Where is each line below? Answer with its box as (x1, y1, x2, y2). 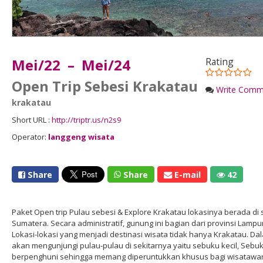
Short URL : (12, 114, 52, 125)
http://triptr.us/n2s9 (52, 114, 121, 125)
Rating (205, 55, 234, 68)
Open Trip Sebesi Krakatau (12, 76, 198, 96)
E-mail (172, 168, 201, 180)
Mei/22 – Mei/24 (12, 55, 130, 75)
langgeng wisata (48, 131, 114, 142)
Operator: (12, 131, 48, 142)
